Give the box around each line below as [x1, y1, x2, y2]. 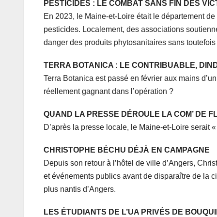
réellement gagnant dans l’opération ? [44, 87, 173, 96]
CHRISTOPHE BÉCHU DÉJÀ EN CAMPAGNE [44, 146, 210, 155]
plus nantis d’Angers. [44, 185, 116, 194]
